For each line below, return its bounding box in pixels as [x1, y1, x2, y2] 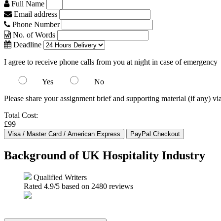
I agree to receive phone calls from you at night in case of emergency [4, 58, 218, 66]
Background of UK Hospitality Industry [4, 148, 205, 162]
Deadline [11, 40, 41, 49]
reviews [107, 182, 133, 190]
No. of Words [11, 31, 57, 39]
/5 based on [54, 182, 91, 190]
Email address [12, 10, 57, 18]
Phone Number [10, 20, 62, 29]
